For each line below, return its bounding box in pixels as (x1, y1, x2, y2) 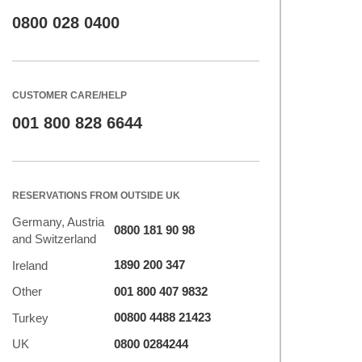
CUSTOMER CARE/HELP (12, 90, 127, 101)
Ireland (12, 258, 48, 272)
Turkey (12, 310, 48, 325)
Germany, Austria (12, 215, 104, 229)
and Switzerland (12, 232, 96, 246)
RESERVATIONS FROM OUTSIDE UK (12, 190, 180, 201)
